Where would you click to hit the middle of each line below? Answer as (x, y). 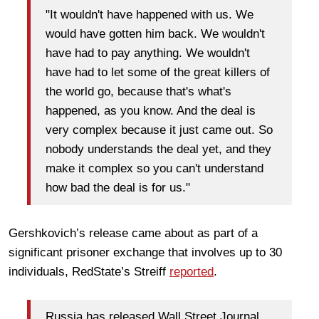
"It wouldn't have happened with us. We (150, 15)
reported (192, 271)
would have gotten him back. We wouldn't (155, 34)
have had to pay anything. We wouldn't (148, 53)
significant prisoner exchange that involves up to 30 (145, 252)
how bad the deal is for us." (118, 188)
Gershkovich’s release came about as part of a (133, 233)
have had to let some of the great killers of (158, 73)
